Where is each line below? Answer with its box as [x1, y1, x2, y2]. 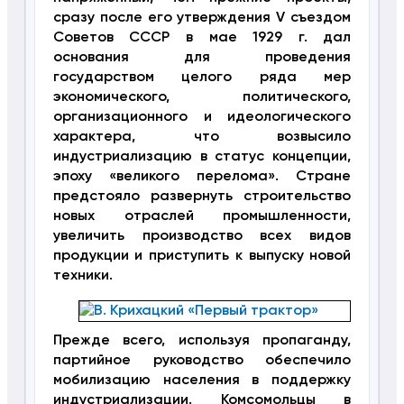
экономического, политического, [52, 90, 352, 106]
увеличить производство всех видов [52, 229, 352, 244]
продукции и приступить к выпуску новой [52, 249, 352, 264]
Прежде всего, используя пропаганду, [52, 334, 352, 349]
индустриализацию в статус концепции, [52, 150, 352, 165]
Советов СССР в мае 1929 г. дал [52, 31, 352, 46]
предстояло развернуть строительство [52, 189, 352, 205]
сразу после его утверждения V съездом [52, 11, 352, 26]
